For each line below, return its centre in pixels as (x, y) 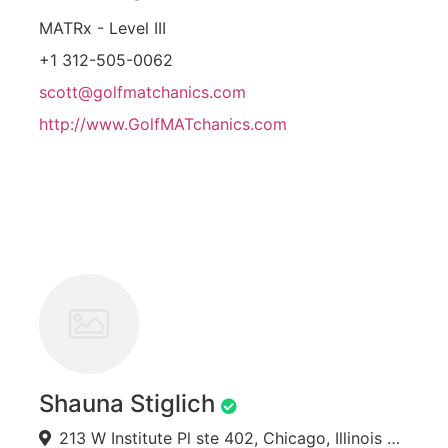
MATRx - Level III (102, 28)
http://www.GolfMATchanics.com (163, 124)
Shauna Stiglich (127, 404)
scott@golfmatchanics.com (142, 92)
